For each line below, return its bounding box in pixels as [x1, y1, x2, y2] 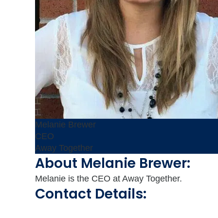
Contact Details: [35, 184, 146, 203]
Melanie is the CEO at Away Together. [35, 174, 182, 183]
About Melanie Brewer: [35, 154, 190, 173]
